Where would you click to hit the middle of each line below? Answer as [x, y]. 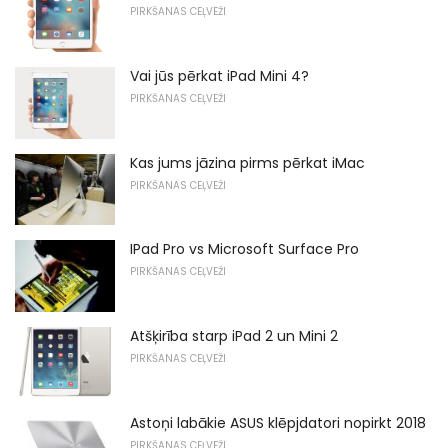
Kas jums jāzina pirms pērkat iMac [247, 162]
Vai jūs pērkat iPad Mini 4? [219, 75]
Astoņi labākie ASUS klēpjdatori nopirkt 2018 [278, 422]
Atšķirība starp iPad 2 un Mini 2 [234, 335]
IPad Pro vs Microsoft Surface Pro [244, 249]
